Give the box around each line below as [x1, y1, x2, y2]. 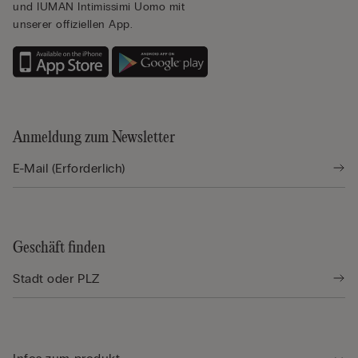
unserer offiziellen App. [13, 17, 133, 31]
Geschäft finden [13, 240, 105, 257]
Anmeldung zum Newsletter [13, 129, 175, 147]
